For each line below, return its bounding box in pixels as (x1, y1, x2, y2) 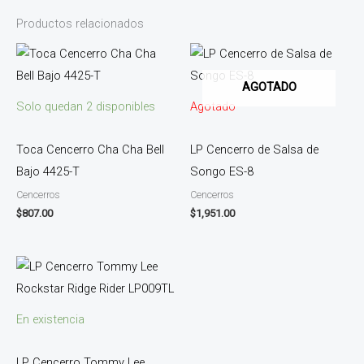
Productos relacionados (16, 15, 144, 31)
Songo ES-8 (190, 164, 253, 179)
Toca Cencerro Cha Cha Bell (16, 142, 164, 157)
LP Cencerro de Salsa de (190, 142, 318, 157)
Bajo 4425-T (16, 164, 80, 179)
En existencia (16, 312, 84, 327)
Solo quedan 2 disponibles (16, 99, 155, 115)
